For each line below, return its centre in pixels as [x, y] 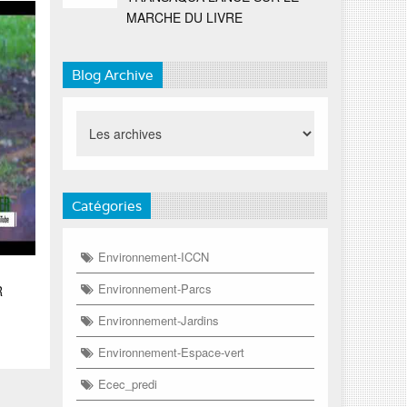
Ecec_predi [127, 383]
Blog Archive [112, 74]
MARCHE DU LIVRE [184, 17]
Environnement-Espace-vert [171, 352]
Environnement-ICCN [153, 256]
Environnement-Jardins [158, 320]
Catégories [106, 205]
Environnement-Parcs [154, 288]
